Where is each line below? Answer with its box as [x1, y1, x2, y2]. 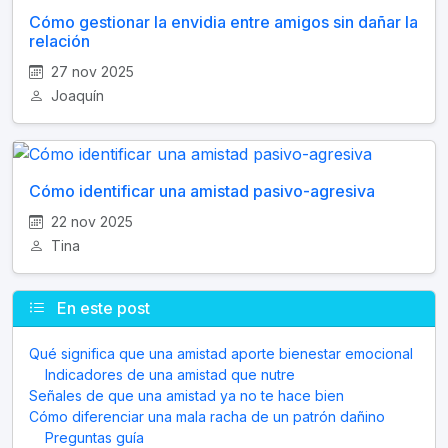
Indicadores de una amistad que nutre [45, 366, 295, 384]
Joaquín [47, 86, 104, 104]
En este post [53, 298, 150, 319]
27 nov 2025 [47, 62, 134, 80]
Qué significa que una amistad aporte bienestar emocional [29, 345, 413, 363]
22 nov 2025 [47, 213, 133, 231]
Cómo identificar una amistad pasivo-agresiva [29, 181, 375, 202]
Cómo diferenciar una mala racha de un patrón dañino [29, 408, 385, 426]
